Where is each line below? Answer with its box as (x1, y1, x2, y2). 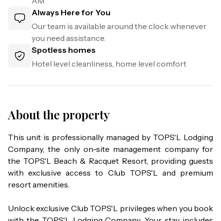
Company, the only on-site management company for (8, 144, 213, 154)
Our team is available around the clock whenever (32, 21, 207, 31)
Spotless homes (32, 45, 96, 55)
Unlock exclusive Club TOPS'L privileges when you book (8, 203, 213, 213)
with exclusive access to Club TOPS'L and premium (8, 168, 213, 178)
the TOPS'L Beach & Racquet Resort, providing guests (8, 156, 213, 166)
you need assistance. (32, 33, 106, 43)
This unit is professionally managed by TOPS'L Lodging (8, 132, 213, 142)
